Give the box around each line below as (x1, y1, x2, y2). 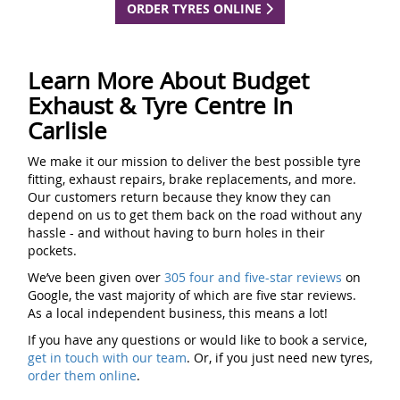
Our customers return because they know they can (28, 188, 331, 206)
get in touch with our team (28, 349, 187, 367)
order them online (28, 367, 137, 385)
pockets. (28, 242, 77, 260)
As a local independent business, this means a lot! (28, 304, 328, 322)
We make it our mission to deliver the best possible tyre (28, 153, 361, 171)
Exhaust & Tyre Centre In (28, 90, 293, 122)
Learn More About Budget (28, 65, 309, 97)
